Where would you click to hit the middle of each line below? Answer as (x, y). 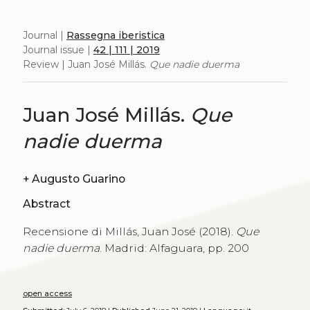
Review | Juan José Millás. (86, 64)
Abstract (46, 204)
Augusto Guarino (103, 179)
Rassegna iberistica (115, 35)
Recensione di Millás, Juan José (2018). (129, 231)
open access (47, 294)
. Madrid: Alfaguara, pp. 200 (174, 248)
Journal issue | (58, 49)
